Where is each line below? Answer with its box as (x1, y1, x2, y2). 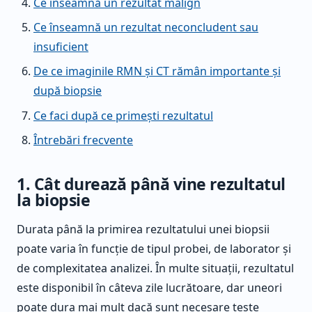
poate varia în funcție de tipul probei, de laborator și (17, 241, 291, 257)
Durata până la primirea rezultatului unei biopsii (17, 221, 270, 237)
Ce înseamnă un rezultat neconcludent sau (33, 19, 258, 36)
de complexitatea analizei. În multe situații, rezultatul (17, 260, 294, 276)
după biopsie (33, 83, 102, 99)
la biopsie (17, 189, 91, 212)
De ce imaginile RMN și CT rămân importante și (33, 63, 281, 79)
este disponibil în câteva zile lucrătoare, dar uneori (17, 280, 282, 296)
